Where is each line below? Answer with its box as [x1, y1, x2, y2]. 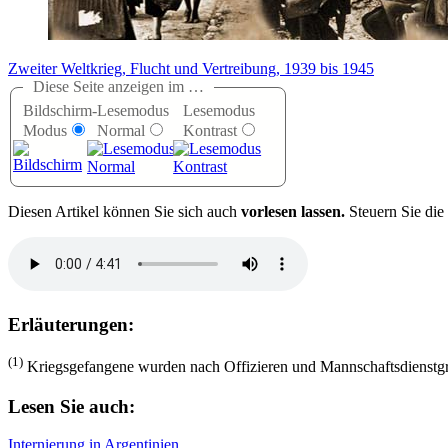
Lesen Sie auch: [8, 395, 135, 417]
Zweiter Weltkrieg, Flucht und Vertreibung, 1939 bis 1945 [8, 60, 374, 78]
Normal [97, 122, 145, 140]
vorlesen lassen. [241, 203, 345, 221]
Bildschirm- [23, 102, 97, 120]
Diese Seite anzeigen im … [25, 78, 212, 96]
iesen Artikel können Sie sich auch [20, 203, 241, 221]
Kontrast [183, 122, 238, 140]
